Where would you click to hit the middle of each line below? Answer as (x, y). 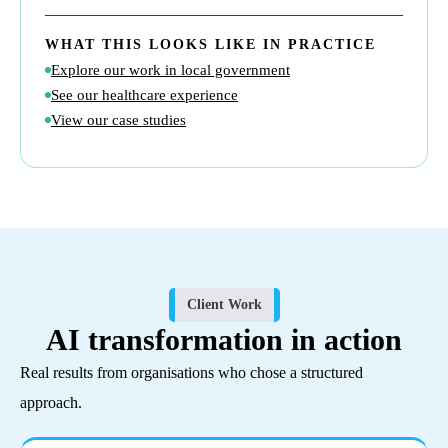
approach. (51, 402)
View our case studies (118, 119)
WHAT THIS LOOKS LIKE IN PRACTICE (210, 44)
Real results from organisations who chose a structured (191, 372)
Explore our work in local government (170, 69)
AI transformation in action (224, 339)
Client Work (224, 304)
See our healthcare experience (144, 94)
